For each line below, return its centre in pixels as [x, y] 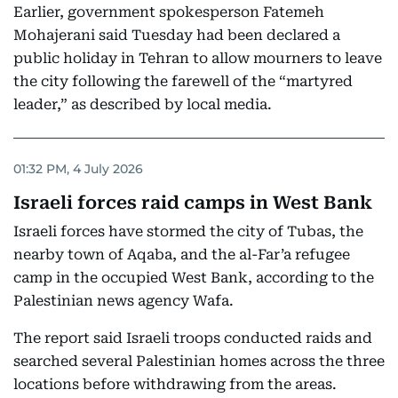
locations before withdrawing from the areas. [175, 384]
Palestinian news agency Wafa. [123, 301]
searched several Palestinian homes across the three [199, 361]
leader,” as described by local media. [143, 104]
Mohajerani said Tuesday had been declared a [177, 35]
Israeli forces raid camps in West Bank [193, 203]
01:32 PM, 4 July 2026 [78, 168]
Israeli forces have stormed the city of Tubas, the [188, 231]
